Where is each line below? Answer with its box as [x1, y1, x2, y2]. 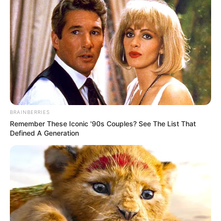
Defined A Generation [10, 128, 79, 137]
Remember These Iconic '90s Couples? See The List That [10, 119, 196, 128]
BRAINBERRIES [10, 109, 50, 115]
